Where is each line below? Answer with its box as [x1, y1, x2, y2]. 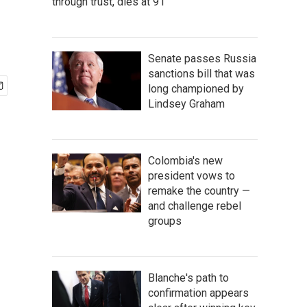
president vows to [148, 169, 235, 182]
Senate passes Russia [148, 52, 256, 65]
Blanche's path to [148, 271, 229, 284]
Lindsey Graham [148, 97, 225, 110]
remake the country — [148, 184, 250, 197]
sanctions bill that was [148, 67, 255, 80]
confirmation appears [148, 286, 249, 299]
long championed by [148, 82, 244, 95]
